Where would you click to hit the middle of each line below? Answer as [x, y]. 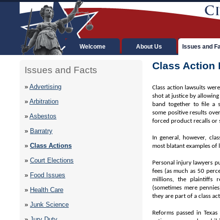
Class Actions [51, 146]
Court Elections [52, 161]
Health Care [47, 190]
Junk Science [49, 205]
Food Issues [48, 175]
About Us [149, 47]
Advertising [45, 87]
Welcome [93, 47]
